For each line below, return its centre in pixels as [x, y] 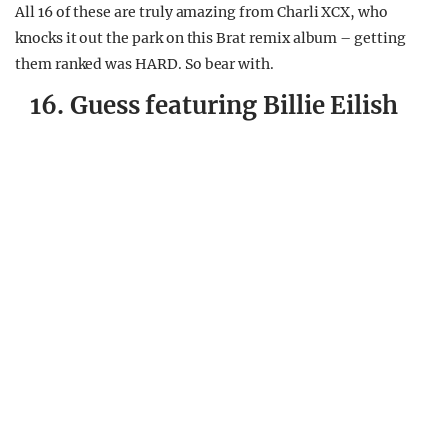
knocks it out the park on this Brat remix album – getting [210, 38]
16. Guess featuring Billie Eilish [214, 106]
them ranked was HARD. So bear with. [145, 64]
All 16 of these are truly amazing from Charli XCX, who [201, 12]
